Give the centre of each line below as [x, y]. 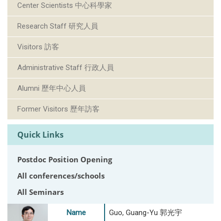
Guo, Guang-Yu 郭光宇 [146, 213]
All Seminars [40, 192]
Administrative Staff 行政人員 [66, 68]
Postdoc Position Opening [65, 160]
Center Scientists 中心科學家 [65, 6]
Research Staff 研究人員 [58, 26]
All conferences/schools [61, 176]
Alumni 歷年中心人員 [52, 89]
